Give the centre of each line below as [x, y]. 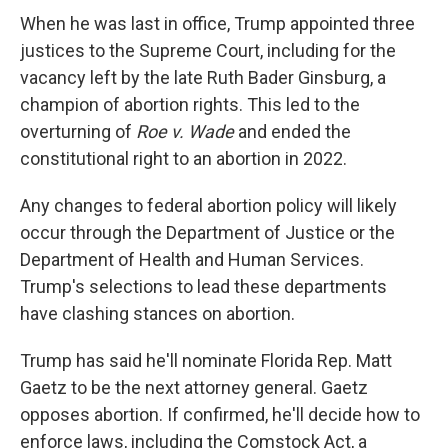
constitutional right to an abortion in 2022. [183, 158]
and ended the [292, 131]
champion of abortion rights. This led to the [190, 104]
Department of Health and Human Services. [192, 259]
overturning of [78, 131]
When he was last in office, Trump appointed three [217, 23]
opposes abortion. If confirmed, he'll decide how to [220, 414]
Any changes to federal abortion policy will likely [208, 205]
